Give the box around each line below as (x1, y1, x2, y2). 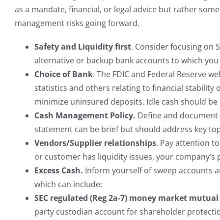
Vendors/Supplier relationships (34, 137, 156, 148)
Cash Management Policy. (34, 110, 136, 121)
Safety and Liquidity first (34, 41, 131, 52)
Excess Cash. (34, 165, 83, 176)
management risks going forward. (15, 18, 139, 28)
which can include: (34, 179, 102, 190)
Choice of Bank (34, 69, 93, 80)
